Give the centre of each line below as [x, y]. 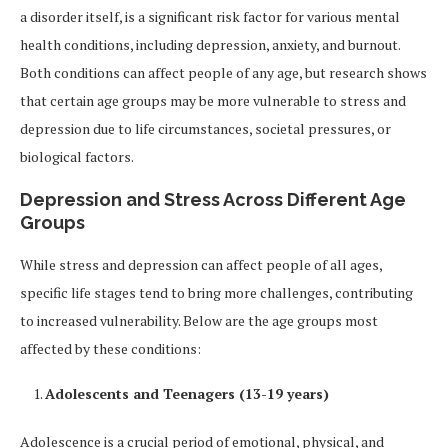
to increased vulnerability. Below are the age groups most [199, 321]
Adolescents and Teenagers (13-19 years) [187, 394]
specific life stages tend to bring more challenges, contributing [216, 293]
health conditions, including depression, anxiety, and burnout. [210, 45]
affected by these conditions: [110, 349]
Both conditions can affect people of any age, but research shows [223, 73]
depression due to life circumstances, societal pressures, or [205, 129]
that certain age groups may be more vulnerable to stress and [213, 101]
